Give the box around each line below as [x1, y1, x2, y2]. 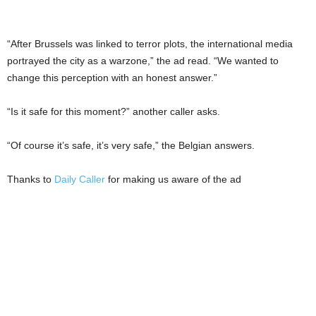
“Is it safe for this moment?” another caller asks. [7, 106, 220, 118]
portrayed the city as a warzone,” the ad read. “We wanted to [7, 55, 279, 67]
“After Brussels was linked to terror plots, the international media [7, 38, 293, 50]
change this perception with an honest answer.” [7, 72, 217, 84]
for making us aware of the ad [105, 174, 241, 186]
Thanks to [7, 174, 51, 186]
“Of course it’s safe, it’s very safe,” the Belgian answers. [7, 140, 255, 152]
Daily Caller [51, 174, 105, 186]
